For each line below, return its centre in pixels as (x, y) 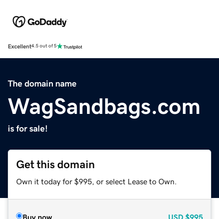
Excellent (20, 46)
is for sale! (28, 128)
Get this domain (55, 164)
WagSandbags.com (104, 106)
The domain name (42, 83)
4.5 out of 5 (44, 46)
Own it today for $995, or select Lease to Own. (97, 181)
